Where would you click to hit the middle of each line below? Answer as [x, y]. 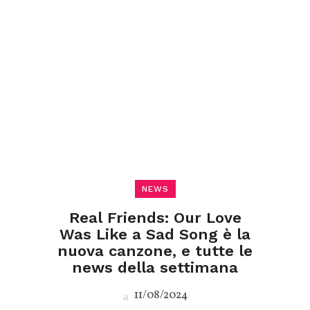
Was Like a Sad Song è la [155, 234]
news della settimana [155, 267]
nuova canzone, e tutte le [155, 251]
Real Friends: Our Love [155, 218]
